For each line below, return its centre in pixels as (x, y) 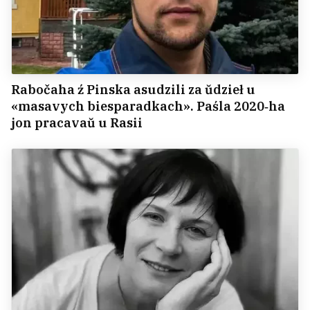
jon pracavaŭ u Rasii (77, 123)
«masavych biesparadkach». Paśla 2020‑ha (148, 107)
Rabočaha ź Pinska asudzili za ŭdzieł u (133, 90)
